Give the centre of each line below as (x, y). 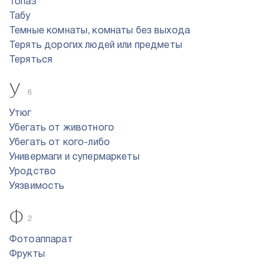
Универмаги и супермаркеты (74, 157)
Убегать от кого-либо (59, 143)
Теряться (31, 60)
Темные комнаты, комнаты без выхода (100, 31)
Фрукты (27, 254)
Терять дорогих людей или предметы (96, 46)
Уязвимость (37, 186)
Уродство (33, 172)
